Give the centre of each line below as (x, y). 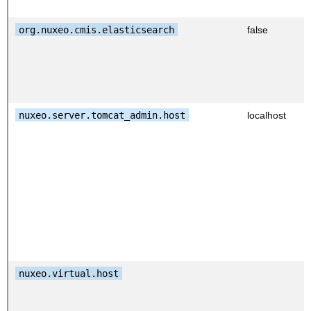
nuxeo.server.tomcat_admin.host (102, 115)
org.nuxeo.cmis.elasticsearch (96, 30)
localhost (267, 115)
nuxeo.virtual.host (69, 273)
